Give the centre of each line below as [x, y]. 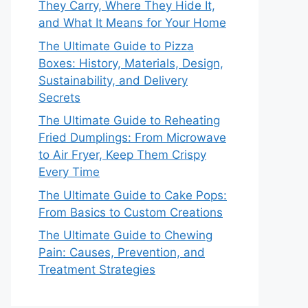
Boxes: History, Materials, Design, [131, 63]
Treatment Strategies [97, 269]
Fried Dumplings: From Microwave [132, 137]
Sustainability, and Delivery [113, 80]
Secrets [59, 97]
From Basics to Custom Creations [131, 212]
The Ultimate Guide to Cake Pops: [133, 195]
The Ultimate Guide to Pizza [116, 46]
